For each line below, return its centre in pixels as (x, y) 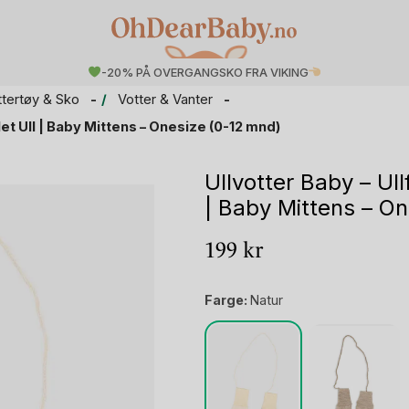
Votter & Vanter (165, 100)
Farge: (227, 300)
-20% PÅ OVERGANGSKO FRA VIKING (204, 72)
